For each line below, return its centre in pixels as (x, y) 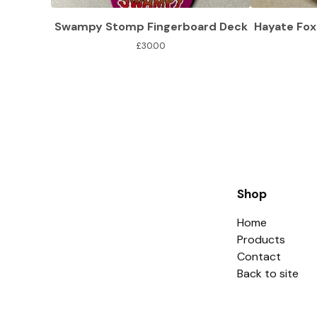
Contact (259, 257)
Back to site (267, 274)
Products (261, 240)
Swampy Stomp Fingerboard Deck (151, 27)
